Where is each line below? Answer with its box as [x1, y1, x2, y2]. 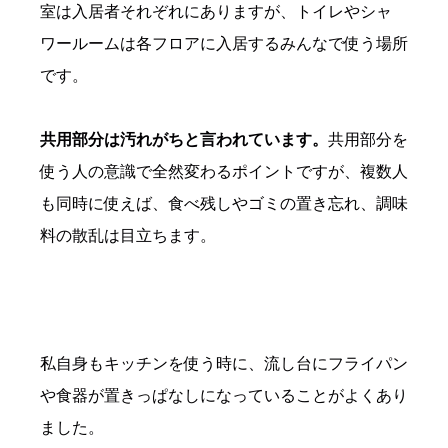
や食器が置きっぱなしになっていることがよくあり [40, 387, 408, 405]
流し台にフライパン [264, 355, 408, 373]
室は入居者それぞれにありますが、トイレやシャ [40, 3, 392, 21]
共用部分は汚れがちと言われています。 [40, 131, 328, 149]
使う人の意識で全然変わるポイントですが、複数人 [40, 163, 408, 181]
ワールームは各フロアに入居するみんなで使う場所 [40, 35, 408, 53]
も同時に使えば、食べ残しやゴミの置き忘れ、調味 [40, 195, 408, 213]
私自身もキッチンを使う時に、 [40, 355, 264, 373]
